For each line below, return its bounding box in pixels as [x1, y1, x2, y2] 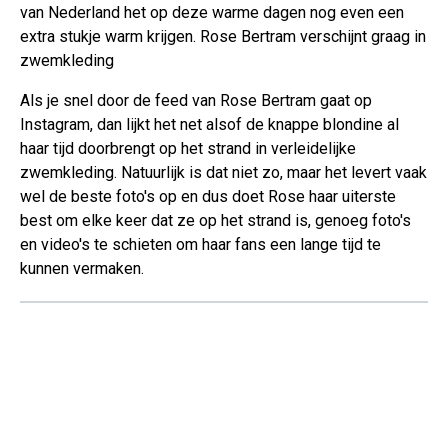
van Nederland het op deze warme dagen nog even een [20, 2, 404, 22]
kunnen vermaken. [20, 258, 144, 278]
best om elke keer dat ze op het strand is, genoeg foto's [20, 210, 411, 230]
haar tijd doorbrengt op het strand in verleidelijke [20, 138, 356, 158]
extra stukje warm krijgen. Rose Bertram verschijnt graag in [20, 26, 426, 46]
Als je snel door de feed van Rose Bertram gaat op [20, 90, 372, 110]
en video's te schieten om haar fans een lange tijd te [20, 234, 381, 254]
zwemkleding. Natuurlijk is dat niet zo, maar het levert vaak [20, 162, 427, 182]
